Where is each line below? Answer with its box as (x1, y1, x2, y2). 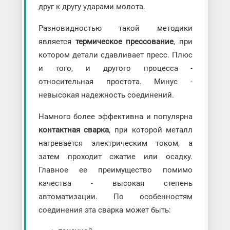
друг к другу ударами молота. (38, 2, 145, 11)
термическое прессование (75, 36, 174, 46)
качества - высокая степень (38, 178, 193, 188)
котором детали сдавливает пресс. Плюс (38, 50, 193, 60)
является (38, 36, 75, 46)
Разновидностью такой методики (38, 23, 193, 33)
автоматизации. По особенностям (38, 191, 193, 201)
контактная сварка (38, 125, 109, 135)
